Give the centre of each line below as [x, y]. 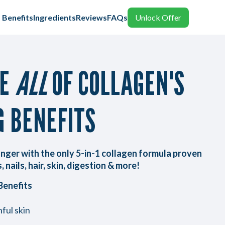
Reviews [91, 17]
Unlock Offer [158, 17]
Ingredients [54, 17]
